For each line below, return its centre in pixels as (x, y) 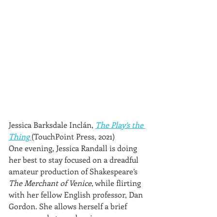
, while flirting (117, 183)
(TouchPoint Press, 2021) (73, 136)
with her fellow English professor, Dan (77, 194)
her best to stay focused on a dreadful (75, 159)
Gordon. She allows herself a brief (69, 206)
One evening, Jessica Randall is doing (74, 148)
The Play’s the (120, 124)
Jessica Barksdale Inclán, (52, 124)
